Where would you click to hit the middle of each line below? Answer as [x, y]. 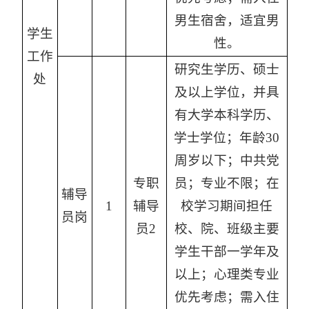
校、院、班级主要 [227, 229]
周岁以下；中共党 [227, 161]
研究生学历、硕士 [227, 70]
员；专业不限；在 [227, 183]
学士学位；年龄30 [227, 138]
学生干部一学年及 [227, 252]
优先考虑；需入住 [227, 297]
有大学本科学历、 [227, 115]
